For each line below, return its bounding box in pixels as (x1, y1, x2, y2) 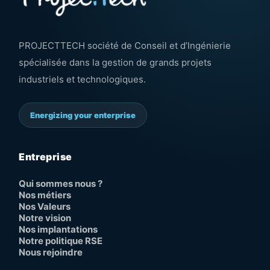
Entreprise (19, 150, 72, 163)
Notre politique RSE (19, 234, 103, 246)
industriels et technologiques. (19, 73, 146, 85)
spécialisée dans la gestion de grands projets (19, 56, 212, 68)
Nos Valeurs (19, 200, 71, 212)
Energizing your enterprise (30, 110, 136, 120)
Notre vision (19, 212, 72, 224)
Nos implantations (19, 223, 98, 235)
